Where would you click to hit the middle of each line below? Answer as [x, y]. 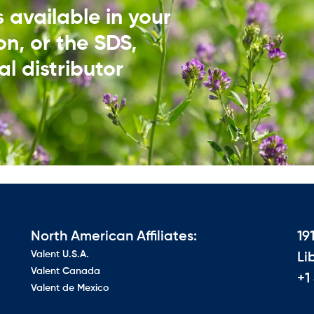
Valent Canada [66, 271]
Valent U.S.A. [60, 254]
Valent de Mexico [70, 288]
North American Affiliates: [114, 237]
